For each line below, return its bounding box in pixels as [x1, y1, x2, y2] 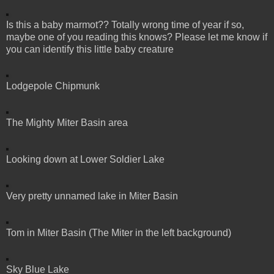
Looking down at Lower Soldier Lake [6, 154, 165, 165]
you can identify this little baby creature [6, 43, 174, 54]
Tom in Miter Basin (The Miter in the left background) [6, 227, 231, 238]
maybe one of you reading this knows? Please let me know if [6, 31, 267, 42]
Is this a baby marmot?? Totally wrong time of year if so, [6, 19, 244, 30]
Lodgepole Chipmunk [6, 80, 100, 91]
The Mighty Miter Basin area [6, 117, 128, 128]
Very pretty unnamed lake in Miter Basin [6, 190, 178, 201]
